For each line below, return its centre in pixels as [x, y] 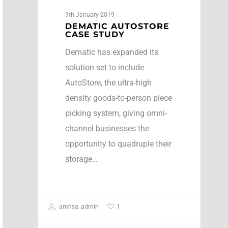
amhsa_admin [78, 206]
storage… [81, 159]
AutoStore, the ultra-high [108, 83]
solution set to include [104, 68]
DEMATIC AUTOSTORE [117, 26]
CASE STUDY [95, 35]
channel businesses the [107, 129]
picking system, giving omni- [116, 113]
